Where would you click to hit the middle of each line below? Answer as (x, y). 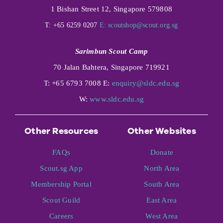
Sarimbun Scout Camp (111, 52)
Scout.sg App (61, 168)
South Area (162, 184)
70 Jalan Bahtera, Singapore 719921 (111, 67)
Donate (162, 153)
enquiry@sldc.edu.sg (146, 83)
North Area (162, 168)
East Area (162, 200)
